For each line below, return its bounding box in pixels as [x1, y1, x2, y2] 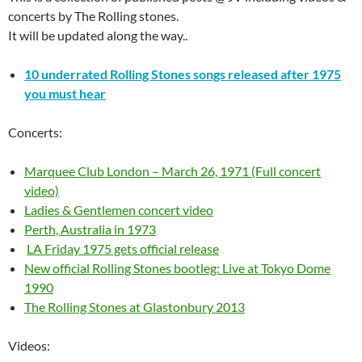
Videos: [8, 337, 50, 353]
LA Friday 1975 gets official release [27, 240, 219, 256]
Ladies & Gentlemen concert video [24, 201, 213, 217]
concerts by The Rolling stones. [8, 7, 179, 23]
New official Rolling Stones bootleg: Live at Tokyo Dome [24, 259, 330, 276]
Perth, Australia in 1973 [24, 221, 156, 237]
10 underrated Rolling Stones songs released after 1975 [24, 65, 341, 82]
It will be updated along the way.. [8, 27, 187, 43]
